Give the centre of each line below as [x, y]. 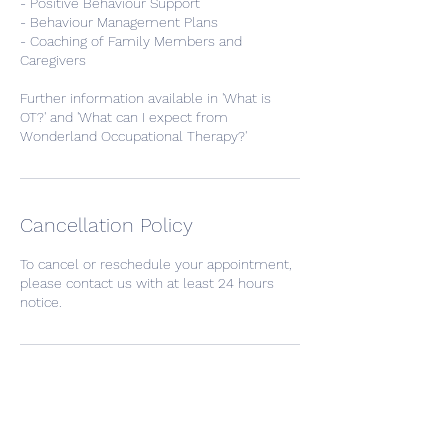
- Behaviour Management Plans [119, 22]
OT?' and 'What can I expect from [124, 117]
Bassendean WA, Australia [101, 430]
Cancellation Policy [106, 225]
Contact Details [90, 391]
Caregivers [53, 60]
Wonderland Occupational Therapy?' [133, 136]
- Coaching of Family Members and [131, 41]
